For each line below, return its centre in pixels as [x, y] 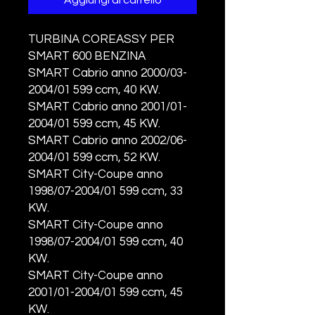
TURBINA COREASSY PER [103, 39]
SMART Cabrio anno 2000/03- [108, 73]
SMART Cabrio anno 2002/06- [108, 141]
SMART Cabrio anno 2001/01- [108, 107]
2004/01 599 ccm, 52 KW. [96, 157]
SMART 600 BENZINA [87, 56]
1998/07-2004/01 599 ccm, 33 [105, 191]
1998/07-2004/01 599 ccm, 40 [105, 242]
